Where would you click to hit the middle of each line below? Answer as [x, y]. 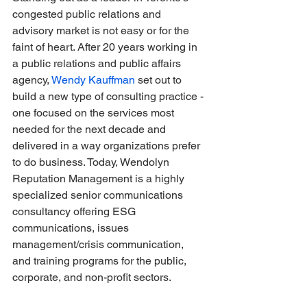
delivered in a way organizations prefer [108, 145]
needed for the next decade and [90, 129]
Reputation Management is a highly [100, 178]
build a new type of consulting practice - [109, 96]
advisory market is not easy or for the [102, 30]
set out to [160, 79]
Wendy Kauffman [93, 79]
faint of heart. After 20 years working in [106, 47]
